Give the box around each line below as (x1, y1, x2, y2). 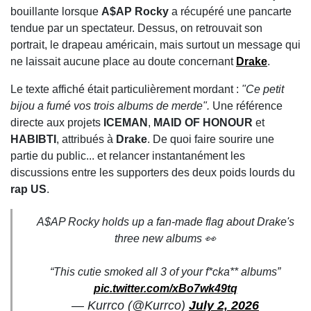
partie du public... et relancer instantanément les (10, 150, 245, 162)
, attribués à (56, 133, 116, 146)
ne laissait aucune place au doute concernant (10, 56, 236, 68)
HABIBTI (10, 133, 56, 146)
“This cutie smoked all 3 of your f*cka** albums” (50, 266, 280, 278)
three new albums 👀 (115, 233, 216, 245)
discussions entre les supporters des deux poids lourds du (10, 167, 295, 179)
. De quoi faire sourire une (147, 133, 274, 146)
